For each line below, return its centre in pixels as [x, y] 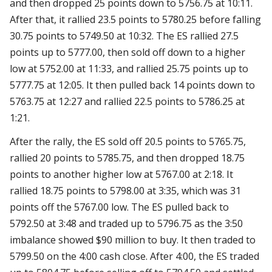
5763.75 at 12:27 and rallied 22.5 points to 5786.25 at [127, 102]
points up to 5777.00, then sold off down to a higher [127, 53]
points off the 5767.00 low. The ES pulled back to [119, 207]
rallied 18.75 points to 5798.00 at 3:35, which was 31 [125, 191]
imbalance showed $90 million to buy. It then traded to [133, 240]
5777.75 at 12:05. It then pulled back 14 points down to [132, 85]
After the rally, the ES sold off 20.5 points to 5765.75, [128, 142]
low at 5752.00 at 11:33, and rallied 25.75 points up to [129, 69]
